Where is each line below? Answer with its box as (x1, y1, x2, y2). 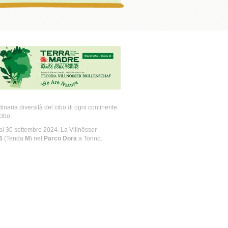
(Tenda (2, 135, 25, 142)
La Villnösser (60, 126, 97, 133)
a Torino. (76, 135, 102, 142)
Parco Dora (43, 135, 77, 142)
